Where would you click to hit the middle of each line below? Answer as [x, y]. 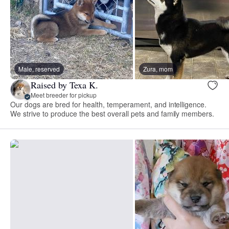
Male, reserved [39, 68]
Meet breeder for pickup [64, 95]
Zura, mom [158, 68]
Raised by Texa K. [64, 85]
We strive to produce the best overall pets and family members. [112, 113]
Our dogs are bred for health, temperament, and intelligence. [109, 104]
